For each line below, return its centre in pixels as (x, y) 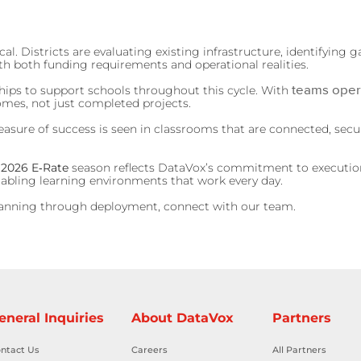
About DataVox (183, 317)
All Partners (300, 349)
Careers (150, 349)
